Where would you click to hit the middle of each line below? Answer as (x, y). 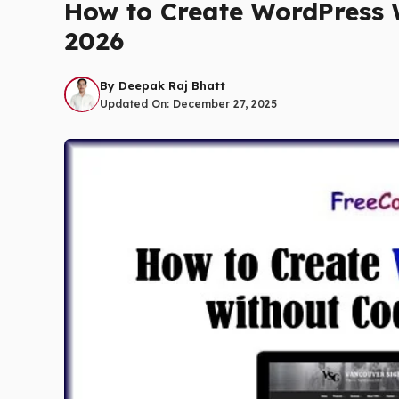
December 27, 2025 (225, 103)
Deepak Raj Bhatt (172, 85)
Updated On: (136, 103)
